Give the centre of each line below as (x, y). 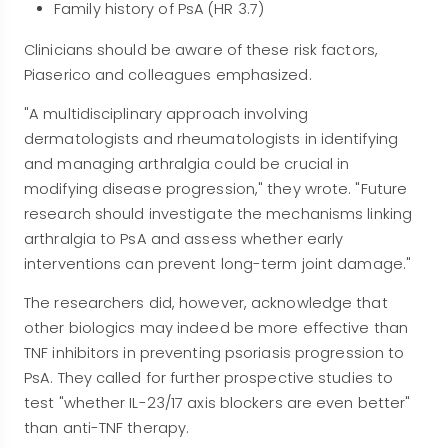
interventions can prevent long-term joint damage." (218, 264)
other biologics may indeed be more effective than (216, 328)
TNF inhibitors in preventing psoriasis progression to (214, 353)
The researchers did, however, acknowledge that (206, 303)
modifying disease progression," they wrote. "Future (216, 189)
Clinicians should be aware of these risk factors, (201, 50)
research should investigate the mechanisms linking (218, 214)
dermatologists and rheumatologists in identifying (211, 139)
